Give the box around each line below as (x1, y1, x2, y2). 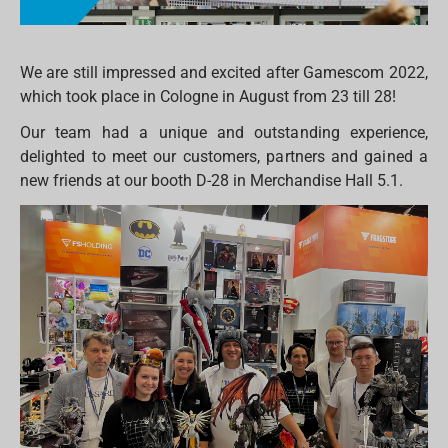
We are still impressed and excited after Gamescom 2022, (20, 63, 428, 83)
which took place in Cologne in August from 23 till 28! (20, 87, 397, 107)
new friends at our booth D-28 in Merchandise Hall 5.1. (20, 171, 408, 191)
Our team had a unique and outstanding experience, (20, 123, 428, 143)
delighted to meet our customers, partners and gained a (20, 147, 428, 167)
